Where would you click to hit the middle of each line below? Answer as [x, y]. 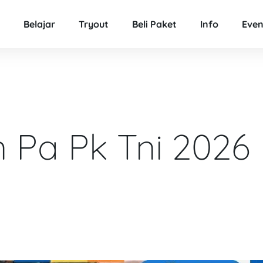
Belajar [39, 24]
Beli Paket [154, 24]
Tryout [93, 24]
